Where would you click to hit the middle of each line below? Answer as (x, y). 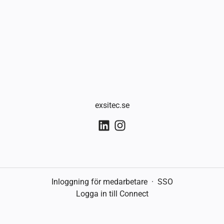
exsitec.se (112, 105)
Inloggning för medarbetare (99, 182)
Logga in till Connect (112, 194)
